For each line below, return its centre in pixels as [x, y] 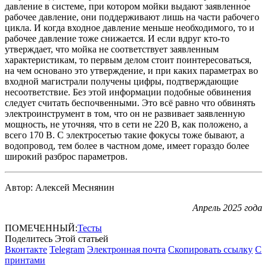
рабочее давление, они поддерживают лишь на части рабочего [132, 17]
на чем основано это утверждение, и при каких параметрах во [131, 71]
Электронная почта [126, 250]
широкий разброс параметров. [66, 157]
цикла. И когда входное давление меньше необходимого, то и [130, 28]
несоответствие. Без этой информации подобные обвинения [128, 92]
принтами [25, 260]
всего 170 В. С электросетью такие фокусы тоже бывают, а [125, 135]
